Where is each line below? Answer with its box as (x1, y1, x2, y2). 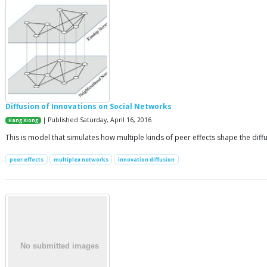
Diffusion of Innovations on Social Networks (5, 101, 172, 111)
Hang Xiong (8, 117, 39, 123)
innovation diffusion (118, 155, 175, 163)
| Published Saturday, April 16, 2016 (41, 115, 152, 124)
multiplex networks (53, 155, 108, 163)
